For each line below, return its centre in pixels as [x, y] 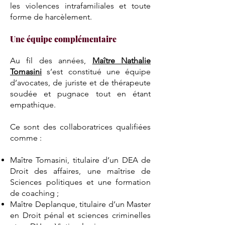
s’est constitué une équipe [96, 72]
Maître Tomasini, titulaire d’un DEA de [80, 160]
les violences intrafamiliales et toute [80, 6]
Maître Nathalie [122, 61]
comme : [26, 138]
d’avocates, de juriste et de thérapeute [80, 83]
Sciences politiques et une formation [80, 182]
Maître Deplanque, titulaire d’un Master [80, 204]
